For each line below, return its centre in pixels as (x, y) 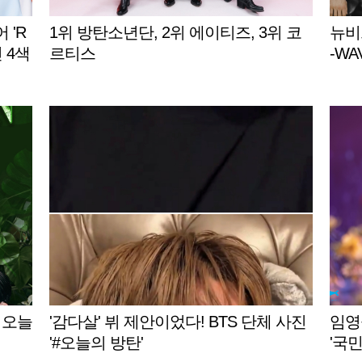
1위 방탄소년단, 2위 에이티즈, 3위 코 (175, 33)
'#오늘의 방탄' (96, 342)
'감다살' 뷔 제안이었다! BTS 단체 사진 (177, 321)
